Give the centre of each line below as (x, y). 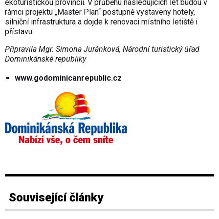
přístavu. (19, 31)
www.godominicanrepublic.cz (68, 78)
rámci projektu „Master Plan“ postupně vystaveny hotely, (100, 12)
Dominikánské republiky (45, 59)
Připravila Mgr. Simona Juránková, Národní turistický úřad (102, 49)
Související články (56, 198)
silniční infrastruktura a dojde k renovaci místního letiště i (101, 22)
